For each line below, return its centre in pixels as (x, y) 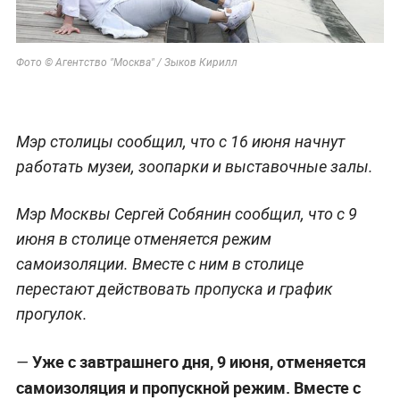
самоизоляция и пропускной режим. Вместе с (188, 387)
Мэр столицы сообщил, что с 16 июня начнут (180, 141)
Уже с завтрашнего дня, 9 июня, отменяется (199, 361)
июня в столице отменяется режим (143, 238)
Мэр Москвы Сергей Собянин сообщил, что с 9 (186, 213)
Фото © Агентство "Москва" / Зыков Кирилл (126, 62)
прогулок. (51, 313)
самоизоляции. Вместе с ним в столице (159, 263)
